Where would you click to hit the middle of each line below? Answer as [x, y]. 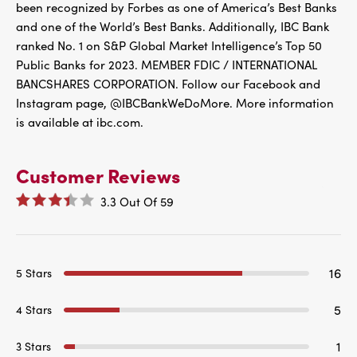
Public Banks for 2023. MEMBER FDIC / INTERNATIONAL [167, 65]
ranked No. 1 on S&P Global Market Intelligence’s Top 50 [169, 45]
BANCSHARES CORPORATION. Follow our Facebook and [168, 84]
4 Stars [34, 309]
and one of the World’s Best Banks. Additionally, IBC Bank [173, 26]
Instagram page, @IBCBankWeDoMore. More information [175, 103]
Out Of [138, 201]
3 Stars [33, 346]
